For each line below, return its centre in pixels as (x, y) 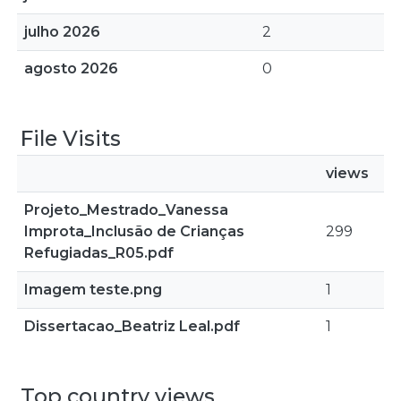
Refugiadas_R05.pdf (99, 253)
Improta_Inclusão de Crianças (134, 231)
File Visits (71, 138)
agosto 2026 (71, 68)
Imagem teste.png (93, 290)
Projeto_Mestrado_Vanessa (126, 210)
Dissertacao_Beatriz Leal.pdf (132, 326)
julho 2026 (62, 32)
